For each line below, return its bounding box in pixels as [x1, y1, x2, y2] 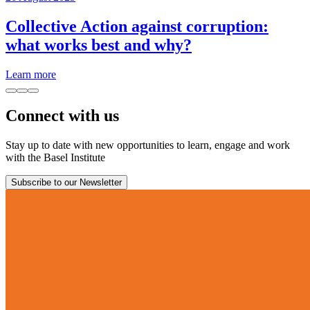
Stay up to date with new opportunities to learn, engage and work [6, 139, 290, 152]
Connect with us [6, 107, 119, 125]
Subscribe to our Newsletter [11, 177, 122, 188]
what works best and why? [6, 35, 192, 54]
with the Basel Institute [6, 152, 105, 164]
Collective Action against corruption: [6, 17, 268, 35]
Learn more [6, 68, 56, 80]
